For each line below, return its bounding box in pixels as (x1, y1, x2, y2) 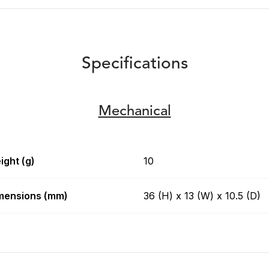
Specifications (81, 56, 188, 73)
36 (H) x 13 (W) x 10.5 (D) (144, 190, 261, 202)
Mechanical (98, 104, 171, 119)
